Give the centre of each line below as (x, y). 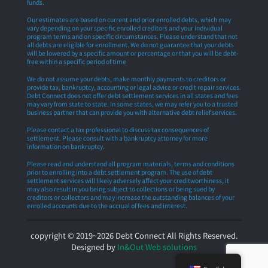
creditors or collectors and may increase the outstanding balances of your (131, 197)
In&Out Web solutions (157, 247)
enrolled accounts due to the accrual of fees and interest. (107, 205)
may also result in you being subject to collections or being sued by (121, 189)
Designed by (94, 247)
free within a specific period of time (77, 61)
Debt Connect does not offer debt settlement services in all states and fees (133, 95)
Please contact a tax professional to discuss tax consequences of (118, 130)
